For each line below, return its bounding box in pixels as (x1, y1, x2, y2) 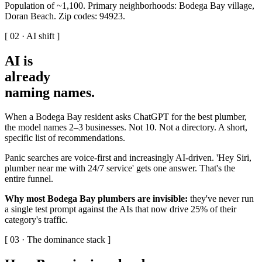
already (5, 68, 50, 84)
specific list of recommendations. (5, 133, 125, 143)
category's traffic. (5, 215, 68, 225)
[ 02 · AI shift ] (5, 30, 60, 41)
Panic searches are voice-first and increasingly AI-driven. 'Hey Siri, (5, 153, 251, 163)
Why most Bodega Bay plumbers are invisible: (5, 194, 188, 204)
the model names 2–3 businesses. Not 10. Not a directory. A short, (5, 122, 247, 133)
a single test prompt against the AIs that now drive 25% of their (5, 204, 236, 215)
